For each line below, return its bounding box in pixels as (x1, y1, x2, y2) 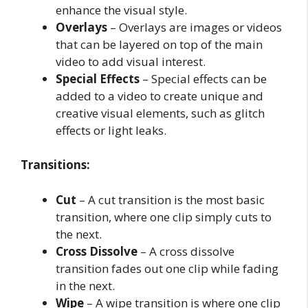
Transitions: (21, 157, 90, 173)
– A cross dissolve (137, 243, 234, 259)
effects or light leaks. (56, 122, 166, 138)
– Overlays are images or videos (107, 19, 282, 35)
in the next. (56, 277, 115, 294)
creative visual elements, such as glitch (56, 104, 265, 121)
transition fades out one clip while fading (56, 260, 278, 276)
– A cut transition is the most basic (76, 191, 265, 208)
